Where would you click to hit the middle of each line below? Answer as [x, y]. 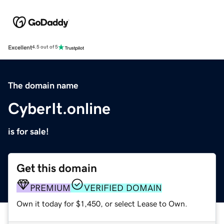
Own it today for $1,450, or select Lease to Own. [102, 203]
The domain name [43, 85]
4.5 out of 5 [45, 47]
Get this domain [57, 168]
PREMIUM [50, 188]
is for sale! [28, 131]
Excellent [20, 47]
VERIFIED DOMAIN [123, 188]
